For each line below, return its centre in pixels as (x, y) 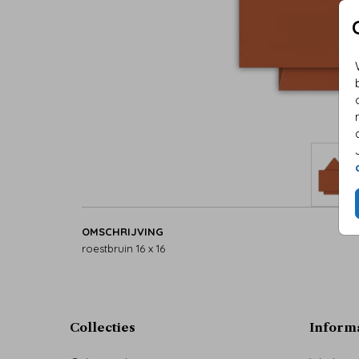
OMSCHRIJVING (123, 231)
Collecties (103, 327)
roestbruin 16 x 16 (123, 248)
